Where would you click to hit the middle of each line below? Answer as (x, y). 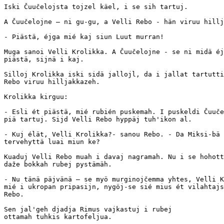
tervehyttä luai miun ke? (52, 142)
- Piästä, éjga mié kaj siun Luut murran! (84, 37)
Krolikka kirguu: (36, 97)
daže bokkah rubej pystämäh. (58, 164)
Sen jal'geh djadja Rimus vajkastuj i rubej (88, 209)
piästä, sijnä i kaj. (44, 59)
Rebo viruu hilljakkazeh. (52, 82)
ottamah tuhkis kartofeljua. (58, 217)
